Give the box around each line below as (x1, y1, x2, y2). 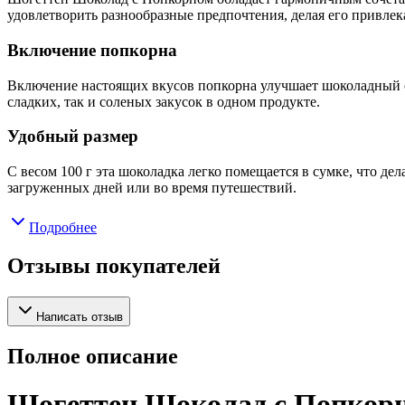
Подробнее (29, 220, 97, 236)
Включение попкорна (7, 40, 177, 60)
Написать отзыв (36, 309, 123, 324)
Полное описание (7, 344, 178, 368)
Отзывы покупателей (7, 253, 221, 278)
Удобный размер (7, 127, 138, 146)
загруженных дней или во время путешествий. (7, 180, 297, 196)
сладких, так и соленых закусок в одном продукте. (7, 93, 320, 109)
